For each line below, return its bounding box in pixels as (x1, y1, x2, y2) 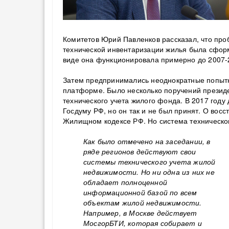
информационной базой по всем (83, 187, 197, 197)
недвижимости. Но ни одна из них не (83, 167, 215, 177)
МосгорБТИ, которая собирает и (83, 218, 202, 228)
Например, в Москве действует (83, 208, 197, 218)
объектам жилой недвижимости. (83, 197, 202, 208)
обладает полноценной (83, 177, 167, 187)
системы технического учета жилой (83, 156, 216, 167)
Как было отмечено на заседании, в (83, 136, 211, 146)
